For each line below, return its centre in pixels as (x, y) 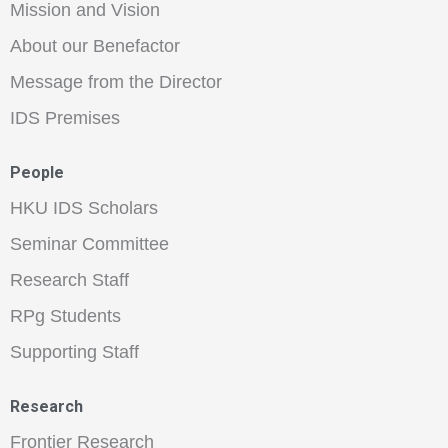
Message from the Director (116, 81)
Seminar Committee (89, 243)
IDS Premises (65, 117)
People (37, 172)
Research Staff (69, 279)
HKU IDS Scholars (84, 207)
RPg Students (65, 315)
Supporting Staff (74, 351)
